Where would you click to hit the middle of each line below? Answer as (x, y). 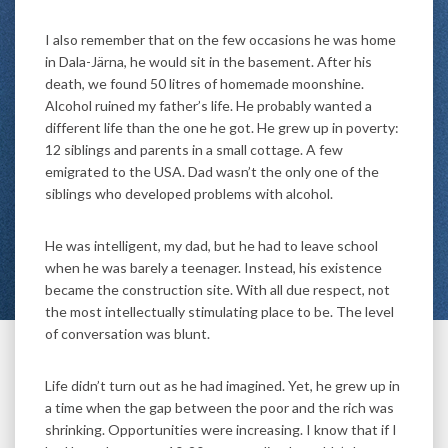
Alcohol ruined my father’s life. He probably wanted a (208, 105)
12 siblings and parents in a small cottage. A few (194, 149)
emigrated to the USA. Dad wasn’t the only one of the (212, 171)
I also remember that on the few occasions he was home (220, 39)
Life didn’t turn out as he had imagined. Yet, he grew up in (222, 385)
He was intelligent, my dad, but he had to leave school (211, 245)
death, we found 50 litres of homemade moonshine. (204, 83)
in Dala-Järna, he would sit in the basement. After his (208, 61)
